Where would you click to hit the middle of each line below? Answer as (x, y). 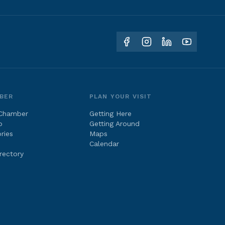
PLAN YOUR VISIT (121, 96)
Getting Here (110, 114)
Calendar (104, 144)
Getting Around (114, 124)
